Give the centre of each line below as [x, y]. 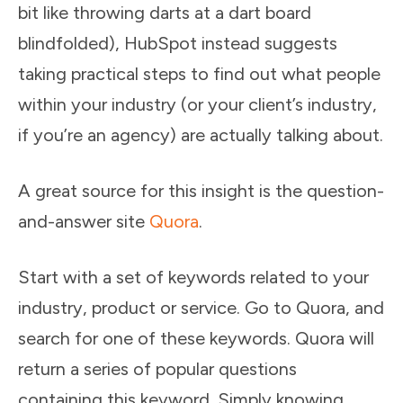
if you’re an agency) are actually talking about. [201, 135]
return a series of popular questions [157, 369]
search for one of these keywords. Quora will [196, 339]
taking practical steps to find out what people [199, 74]
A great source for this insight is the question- [201, 191]
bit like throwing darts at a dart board [165, 13]
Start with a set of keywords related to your [193, 278]
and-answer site [84, 222]
